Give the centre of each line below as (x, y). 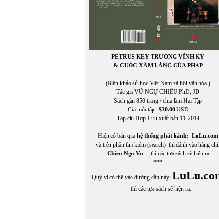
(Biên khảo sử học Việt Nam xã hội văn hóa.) (158, 83)
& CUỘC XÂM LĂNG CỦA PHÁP (158, 65)
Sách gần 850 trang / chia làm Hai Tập (158, 100)
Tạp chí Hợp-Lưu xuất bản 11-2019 (158, 118)
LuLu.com (205, 136)
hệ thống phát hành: (164, 136)
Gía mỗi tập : (143, 109)
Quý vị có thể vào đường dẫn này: (132, 177)
